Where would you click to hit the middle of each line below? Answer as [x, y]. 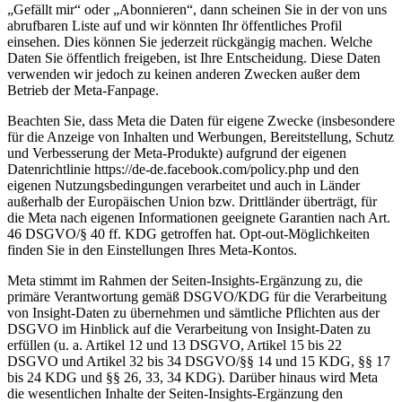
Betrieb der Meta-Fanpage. [83, 90]
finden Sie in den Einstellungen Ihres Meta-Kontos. [152, 249]
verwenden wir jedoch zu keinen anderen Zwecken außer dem [184, 74]
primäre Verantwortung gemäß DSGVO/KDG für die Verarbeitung [197, 296]
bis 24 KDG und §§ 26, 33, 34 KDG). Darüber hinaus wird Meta [192, 377]
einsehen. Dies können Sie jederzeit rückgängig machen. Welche [190, 41]
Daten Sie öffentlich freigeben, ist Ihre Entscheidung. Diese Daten [194, 57]
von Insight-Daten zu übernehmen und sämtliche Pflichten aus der [193, 312]
